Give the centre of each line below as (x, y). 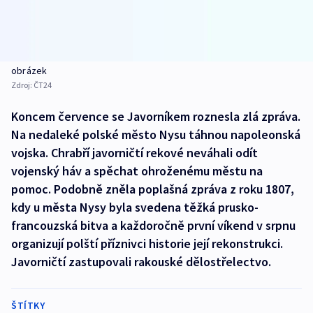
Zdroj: (22, 85)
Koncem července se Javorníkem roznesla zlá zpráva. (156, 117)
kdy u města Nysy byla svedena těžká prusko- (135, 208)
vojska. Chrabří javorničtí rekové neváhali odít (134, 153)
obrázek (29, 71)
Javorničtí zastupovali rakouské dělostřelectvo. (141, 262)
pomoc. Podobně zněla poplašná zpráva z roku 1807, (153, 189)
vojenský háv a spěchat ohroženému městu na (137, 171)
